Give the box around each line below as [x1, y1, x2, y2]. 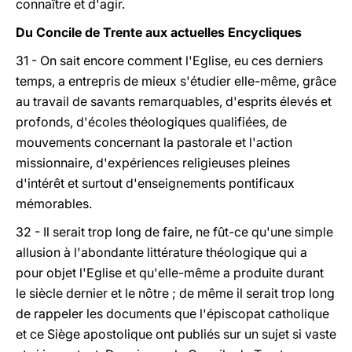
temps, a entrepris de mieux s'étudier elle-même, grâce [16, 73, 336, 89]
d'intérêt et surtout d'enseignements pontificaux [16, 175, 295, 191]
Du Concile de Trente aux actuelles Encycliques [16, 24, 305, 40]
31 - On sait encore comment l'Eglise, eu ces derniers [16, 53, 323, 68]
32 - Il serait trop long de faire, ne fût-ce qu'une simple [16, 224, 333, 240]
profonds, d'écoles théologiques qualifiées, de [16, 114, 287, 130]
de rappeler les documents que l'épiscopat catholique [16, 306, 329, 321]
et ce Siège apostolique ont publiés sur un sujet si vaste [16, 326, 336, 342]
